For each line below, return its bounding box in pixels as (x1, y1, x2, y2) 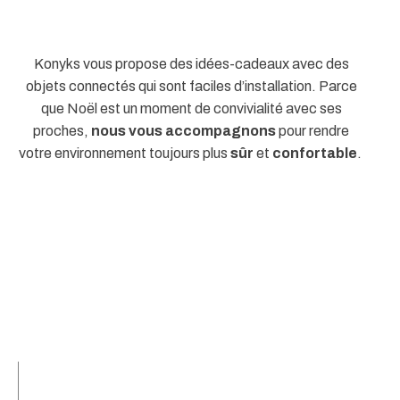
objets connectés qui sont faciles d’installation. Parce (25, 79, 357, 95)
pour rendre (276, 123, 349, 139)
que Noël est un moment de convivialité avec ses (40, 101, 342, 117)
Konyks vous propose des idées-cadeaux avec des (33, 56, 349, 72)
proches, (33, 123, 88, 139)
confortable (271, 146, 357, 162)
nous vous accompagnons (88, 123, 276, 139)
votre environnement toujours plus (18, 146, 230, 162)
